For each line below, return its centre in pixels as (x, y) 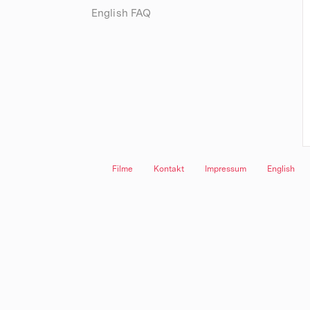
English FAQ (121, 14)
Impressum (226, 170)
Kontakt (169, 170)
